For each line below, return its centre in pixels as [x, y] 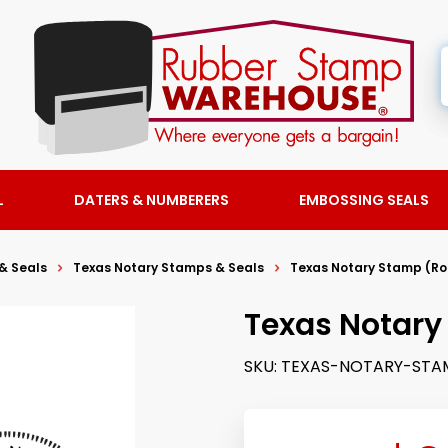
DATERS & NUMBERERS [151, 199]
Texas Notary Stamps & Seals [168, 267]
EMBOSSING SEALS [364, 199]
